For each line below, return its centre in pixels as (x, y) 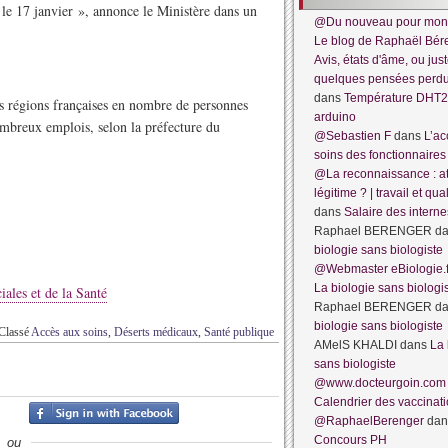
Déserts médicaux (156, 332)
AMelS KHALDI (355, 345)
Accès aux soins (69, 332)
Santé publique (239, 332)
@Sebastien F (352, 136)
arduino (335, 117)
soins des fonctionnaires (380, 155)
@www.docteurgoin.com (380, 383)
